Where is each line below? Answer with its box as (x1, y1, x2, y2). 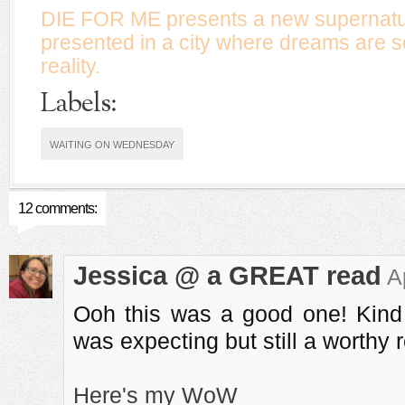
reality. (41, 54, 100, 78)
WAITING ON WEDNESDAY (50, 139, 174, 150)
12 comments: (18, 201, 97, 216)
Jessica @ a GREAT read (73, 261, 381, 290)
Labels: (41, 85, 117, 123)
